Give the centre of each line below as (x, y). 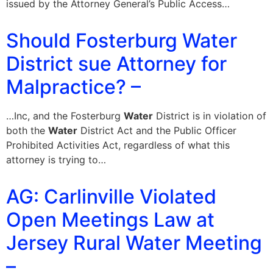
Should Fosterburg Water (122, 41)
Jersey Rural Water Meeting (134, 243)
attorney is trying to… (56, 160)
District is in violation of (210, 116)
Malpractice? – (73, 87)
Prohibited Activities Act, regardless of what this (118, 145)
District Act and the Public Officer (157, 131)
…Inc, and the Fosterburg (65, 116)
